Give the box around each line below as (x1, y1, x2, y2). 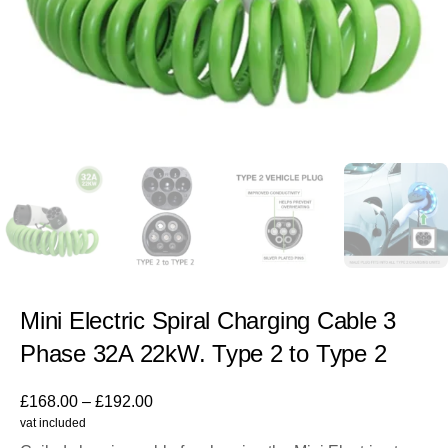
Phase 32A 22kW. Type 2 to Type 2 (20, 339, 387, 367)
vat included (20, 415, 86, 430)
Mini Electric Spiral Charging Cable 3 (20, 306, 397, 334)
